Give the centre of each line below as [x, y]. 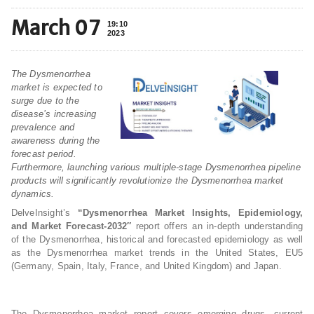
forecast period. [43, 154]
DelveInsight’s [44, 213]
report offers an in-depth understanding [217, 226]
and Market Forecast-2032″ [71, 226]
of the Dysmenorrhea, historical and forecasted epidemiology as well [157, 239]
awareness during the [55, 141]
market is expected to [56, 87]
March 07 [56, 28]
